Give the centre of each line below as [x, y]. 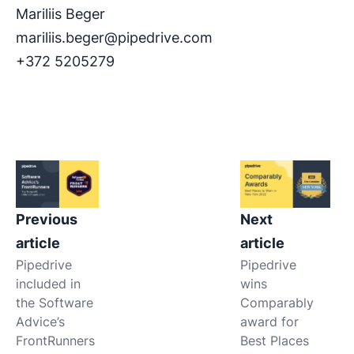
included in [48, 283]
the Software [55, 302]
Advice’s [40, 321]
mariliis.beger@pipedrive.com [114, 37]
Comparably [277, 302]
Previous [47, 219]
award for [269, 321]
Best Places [274, 340]
